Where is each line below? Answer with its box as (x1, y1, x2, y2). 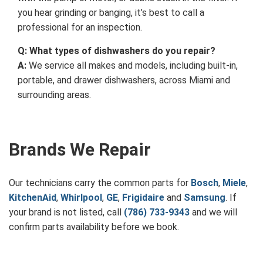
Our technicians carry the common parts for (9, 177, 191, 188)
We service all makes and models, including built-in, (26, 59, 238, 71)
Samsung (184, 191, 225, 203)
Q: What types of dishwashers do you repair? (18, 45, 215, 56)
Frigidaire (122, 191, 164, 203)
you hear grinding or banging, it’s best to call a (18, 6, 204, 18)
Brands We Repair (9, 139, 151, 160)
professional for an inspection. (18, 21, 142, 33)
